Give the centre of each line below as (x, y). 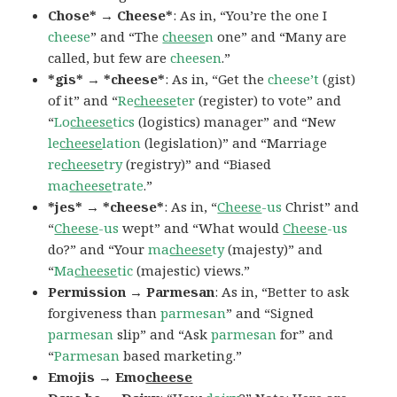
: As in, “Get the (217, 79)
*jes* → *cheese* (106, 207)
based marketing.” (181, 356)
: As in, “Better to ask (282, 292)
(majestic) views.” (192, 271)
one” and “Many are (280, 37)
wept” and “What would (201, 228)
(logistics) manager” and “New (236, 122)
